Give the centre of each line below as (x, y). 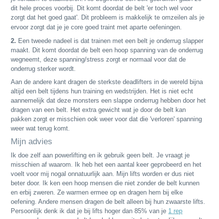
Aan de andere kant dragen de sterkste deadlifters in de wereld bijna (107, 82)
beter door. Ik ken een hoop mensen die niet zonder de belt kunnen (105, 183)
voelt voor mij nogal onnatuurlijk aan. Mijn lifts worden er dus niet (103, 174)
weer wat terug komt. (42, 128)
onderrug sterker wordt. (44, 68)
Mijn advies (32, 141)
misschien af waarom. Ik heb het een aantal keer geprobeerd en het (106, 164)
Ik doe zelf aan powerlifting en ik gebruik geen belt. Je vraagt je (100, 155)
